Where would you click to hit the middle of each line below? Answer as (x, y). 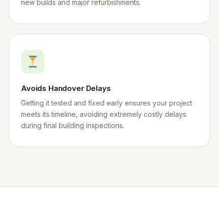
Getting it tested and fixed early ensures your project (107, 103)
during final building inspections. (73, 125)
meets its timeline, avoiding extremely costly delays (104, 114)
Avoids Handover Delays (66, 88)
